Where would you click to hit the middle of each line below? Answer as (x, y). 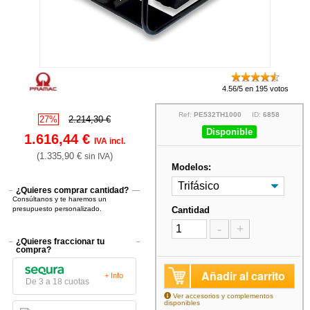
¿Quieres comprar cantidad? (73, 190)
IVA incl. (109, 141)
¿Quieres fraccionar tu (61, 241)
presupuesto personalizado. (57, 208)
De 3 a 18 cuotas (58, 281)
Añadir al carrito (243, 275)
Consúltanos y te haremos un (60, 199)
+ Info (114, 276)
